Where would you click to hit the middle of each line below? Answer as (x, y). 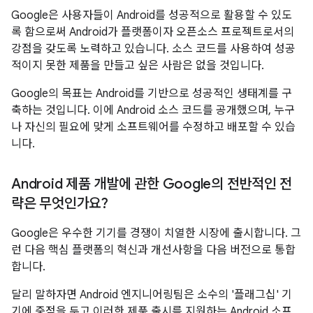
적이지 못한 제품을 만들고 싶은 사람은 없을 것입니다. (138, 66)
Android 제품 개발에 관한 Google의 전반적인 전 (152, 184)
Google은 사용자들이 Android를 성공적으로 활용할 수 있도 (152, 15)
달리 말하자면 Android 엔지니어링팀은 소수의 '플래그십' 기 (152, 295)
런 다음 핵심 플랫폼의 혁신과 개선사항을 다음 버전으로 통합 (153, 250)
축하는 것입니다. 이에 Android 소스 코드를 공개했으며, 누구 (153, 110)
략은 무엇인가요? (60, 204)
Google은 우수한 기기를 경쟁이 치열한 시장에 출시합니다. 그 (156, 233)
